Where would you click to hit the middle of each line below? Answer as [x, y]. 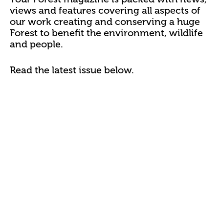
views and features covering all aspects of [105, 11]
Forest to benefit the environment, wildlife [106, 33]
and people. [38, 44]
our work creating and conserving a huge [105, 22]
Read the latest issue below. [72, 70]
